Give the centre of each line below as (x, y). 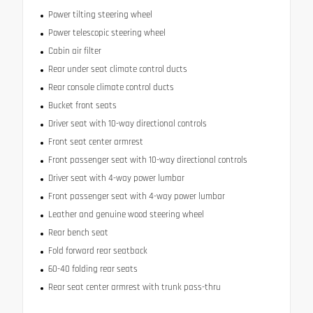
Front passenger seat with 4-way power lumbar (136, 197)
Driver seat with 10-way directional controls (127, 124)
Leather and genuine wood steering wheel (126, 215)
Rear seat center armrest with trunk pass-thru (134, 287)
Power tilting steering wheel (100, 15)
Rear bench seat (78, 233)
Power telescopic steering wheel (107, 33)
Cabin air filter (74, 51)
